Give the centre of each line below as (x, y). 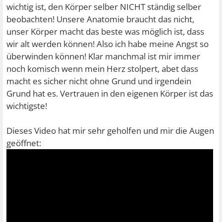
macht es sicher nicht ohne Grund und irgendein (99, 81)
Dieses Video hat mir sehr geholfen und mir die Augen (111, 131)
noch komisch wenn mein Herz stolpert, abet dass (103, 69)
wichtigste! (27, 106)
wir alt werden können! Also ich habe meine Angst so (108, 44)
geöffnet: (24, 143)
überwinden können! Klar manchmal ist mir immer (104, 56)
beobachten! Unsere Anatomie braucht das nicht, (101, 19)
